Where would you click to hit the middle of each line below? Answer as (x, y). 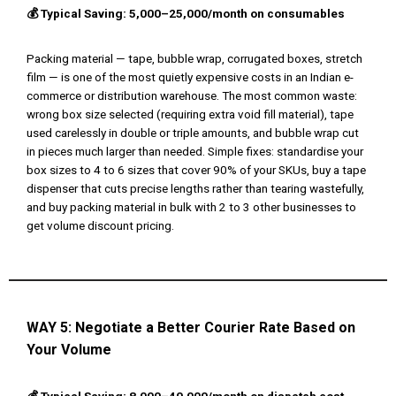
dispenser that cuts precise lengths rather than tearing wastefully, (195, 189)
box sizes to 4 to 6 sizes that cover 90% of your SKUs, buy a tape (196, 170)
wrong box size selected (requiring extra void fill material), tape (190, 114)
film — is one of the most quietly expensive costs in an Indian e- (190, 77)
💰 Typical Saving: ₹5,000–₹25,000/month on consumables (186, 14)
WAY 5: (51, 328)
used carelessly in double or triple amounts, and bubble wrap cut (193, 133)
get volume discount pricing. (100, 226)
